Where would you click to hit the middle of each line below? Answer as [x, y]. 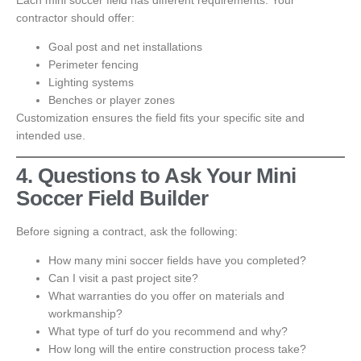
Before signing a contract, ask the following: [127, 231]
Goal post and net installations [125, 47]
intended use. [51, 136]
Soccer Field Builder [112, 198]
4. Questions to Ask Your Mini [156, 175]
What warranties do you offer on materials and [166, 296]
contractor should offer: [75, 18]
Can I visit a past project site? [123, 278]
